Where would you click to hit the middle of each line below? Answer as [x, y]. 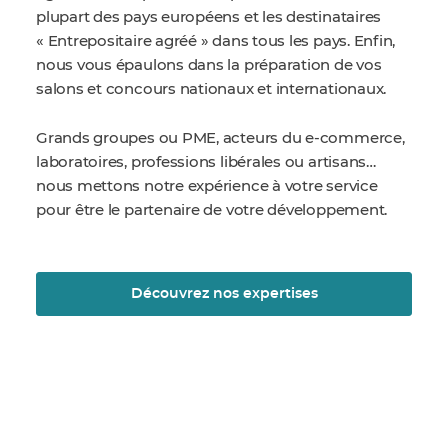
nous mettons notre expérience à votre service [207, 186]
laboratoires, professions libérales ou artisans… [206, 162]
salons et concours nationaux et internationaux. [213, 89]
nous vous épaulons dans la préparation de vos [209, 65]
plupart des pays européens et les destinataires [209, 17]
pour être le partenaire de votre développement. [212, 210]
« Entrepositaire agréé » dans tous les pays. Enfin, [216, 41]
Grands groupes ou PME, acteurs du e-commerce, [220, 138]
